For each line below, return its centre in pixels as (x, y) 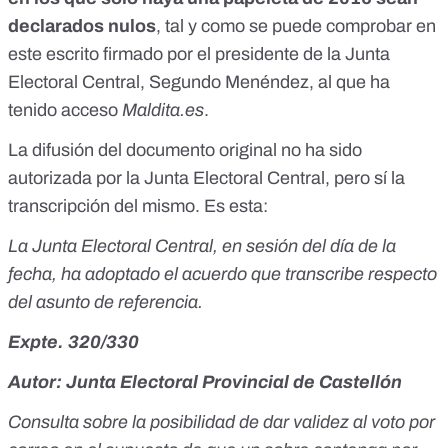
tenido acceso (65, 110)
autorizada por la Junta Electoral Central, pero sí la (206, 178)
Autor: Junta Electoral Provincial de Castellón (205, 382)
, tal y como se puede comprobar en (296, 26)
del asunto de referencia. (105, 302)
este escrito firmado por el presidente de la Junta (199, 54)
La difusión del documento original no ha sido (185, 150)
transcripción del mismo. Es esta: (138, 206)
